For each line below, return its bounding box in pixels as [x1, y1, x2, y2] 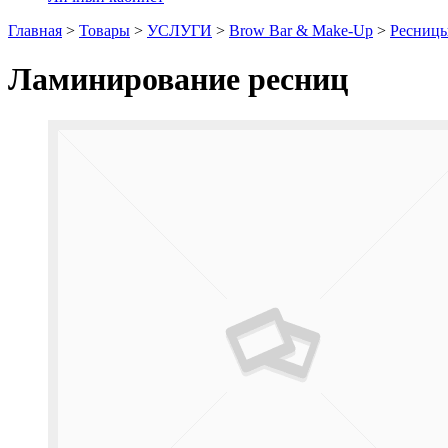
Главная [8, 22, 62, 39]
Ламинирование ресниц [8, 61, 348, 98]
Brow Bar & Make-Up [229, 22, 373, 39]
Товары [79, 22, 130, 39]
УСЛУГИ [147, 22, 212, 39]
